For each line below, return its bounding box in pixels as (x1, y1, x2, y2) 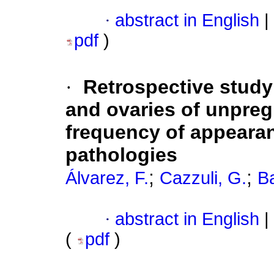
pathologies (65, 144, 177, 166)
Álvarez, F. (65, 168, 149, 188)
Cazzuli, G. (160, 168, 246, 188)
